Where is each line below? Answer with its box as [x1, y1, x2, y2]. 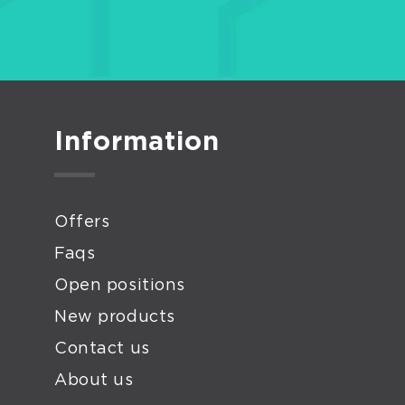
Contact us [54, 341, 150, 357]
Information [54, 129, 220, 155]
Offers [54, 214, 110, 231]
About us [54, 372, 134, 389]
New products [54, 309, 175, 325]
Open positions [54, 278, 185, 294]
